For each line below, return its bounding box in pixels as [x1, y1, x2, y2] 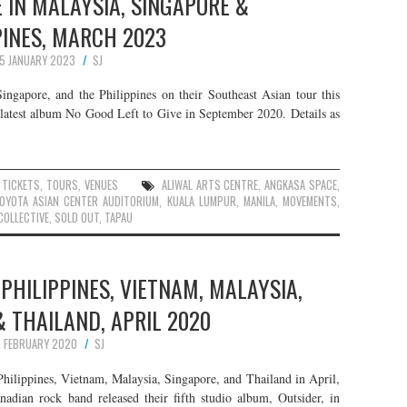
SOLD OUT [55, 209, 99, 226]
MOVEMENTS [283, 193, 338, 210]
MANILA [243, 193, 275, 210]
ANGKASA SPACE [264, 176, 338, 194]
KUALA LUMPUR [166, 193, 236, 210]
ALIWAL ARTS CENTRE [161, 176, 259, 194]
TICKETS [2, 176, 41, 194]
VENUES [84, 176, 119, 194]
